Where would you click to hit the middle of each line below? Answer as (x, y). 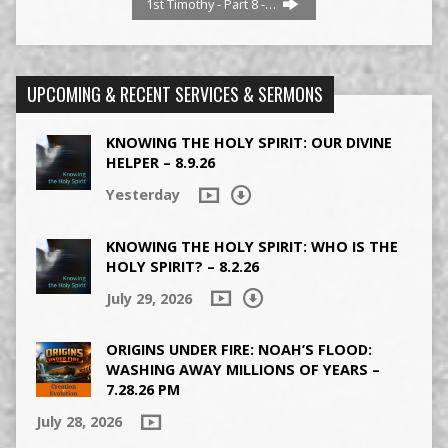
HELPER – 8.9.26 (160, 163)
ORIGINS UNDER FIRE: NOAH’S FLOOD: (238, 350)
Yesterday (142, 195)
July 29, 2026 (148, 298)
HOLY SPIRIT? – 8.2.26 (182, 266)
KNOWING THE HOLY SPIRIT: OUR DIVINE (248, 143)
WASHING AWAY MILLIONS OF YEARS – (242, 370)
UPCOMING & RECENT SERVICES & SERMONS (174, 94)
